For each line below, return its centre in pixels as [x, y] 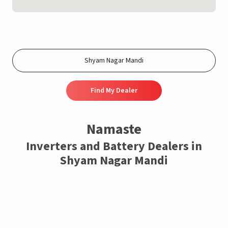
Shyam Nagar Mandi [114, 161]
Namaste [114, 129]
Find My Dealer [114, 91]
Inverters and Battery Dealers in [114, 146]
